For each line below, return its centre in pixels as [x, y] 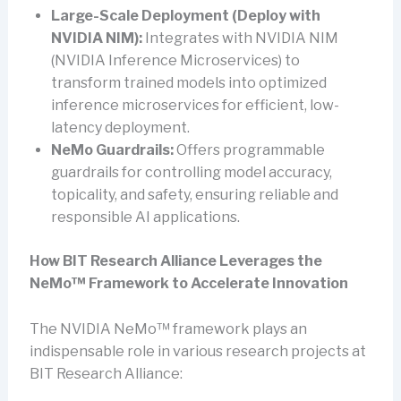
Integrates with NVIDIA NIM [240, 38]
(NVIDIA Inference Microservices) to [175, 61]
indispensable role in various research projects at [197, 351]
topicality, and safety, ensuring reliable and [194, 195]
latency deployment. [120, 128]
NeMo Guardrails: [112, 150]
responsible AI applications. [145, 218]
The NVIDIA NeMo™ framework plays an [168, 328]
